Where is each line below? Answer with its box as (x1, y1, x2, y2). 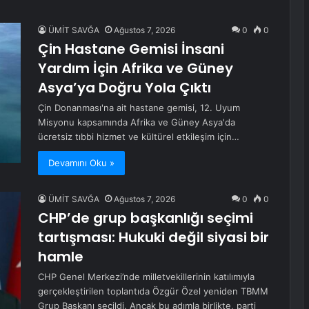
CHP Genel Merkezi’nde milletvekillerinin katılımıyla (38, 271, 255, 282)
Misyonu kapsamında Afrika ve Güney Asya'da (38, 117, 235, 128)
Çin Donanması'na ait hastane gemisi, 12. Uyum (38, 102, 240, 113)
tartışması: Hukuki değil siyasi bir (38, 228, 269, 247)
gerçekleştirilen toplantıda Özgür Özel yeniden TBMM (38, 286, 268, 297)
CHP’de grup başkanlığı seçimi (38, 208, 253, 228)
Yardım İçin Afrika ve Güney (38, 59, 233, 78)
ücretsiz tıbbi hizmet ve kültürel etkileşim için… (38, 131, 239, 142)
